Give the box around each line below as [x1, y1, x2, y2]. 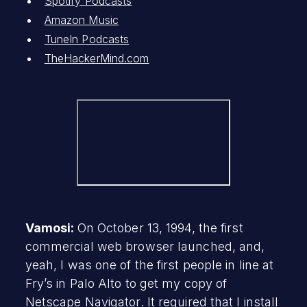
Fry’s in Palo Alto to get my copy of [25, 275, 228, 291]
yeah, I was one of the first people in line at [25, 257, 274, 272]
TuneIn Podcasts [44, 32, 130, 46]
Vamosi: [25, 220, 77, 235]
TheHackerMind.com [44, 51, 149, 65]
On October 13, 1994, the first [77, 220, 243, 235]
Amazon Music [44, 12, 119, 27]
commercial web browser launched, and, [25, 238, 265, 254]
